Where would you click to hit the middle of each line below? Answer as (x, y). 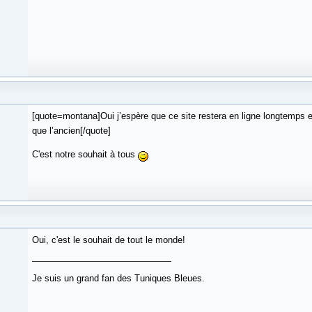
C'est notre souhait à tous (85, 155)
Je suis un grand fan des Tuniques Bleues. (118, 279)
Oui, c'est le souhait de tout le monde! (109, 240)
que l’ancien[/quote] (71, 131)
